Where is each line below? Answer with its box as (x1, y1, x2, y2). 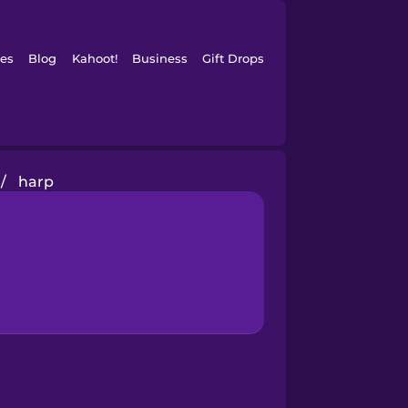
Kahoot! (71, 51, 117, 66)
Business (131, 51, 188, 66)
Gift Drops (202, 51, 265, 66)
